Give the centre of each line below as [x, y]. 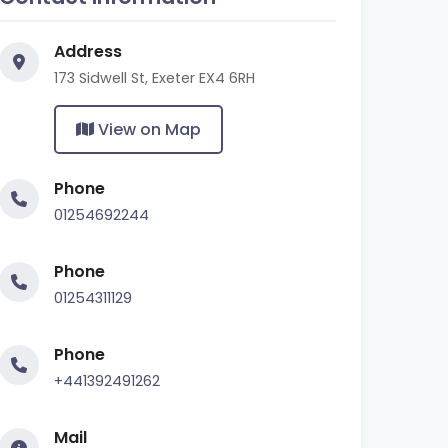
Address [88, 51]
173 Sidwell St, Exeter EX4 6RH [154, 78]
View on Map [147, 129]
